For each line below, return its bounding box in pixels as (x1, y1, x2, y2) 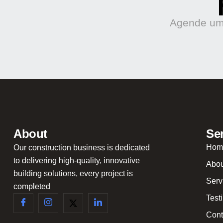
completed (13, 182, 50, 191)
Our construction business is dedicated (13, 143, 150, 152)
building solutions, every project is (13, 169, 133, 178)
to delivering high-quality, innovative (13, 156, 140, 165)
